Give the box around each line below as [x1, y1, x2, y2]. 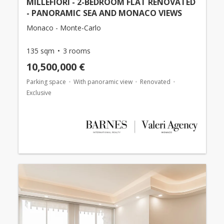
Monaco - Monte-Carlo [26, 23, 101, 32]
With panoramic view [73, 77, 132, 86]
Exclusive [26, 88, 51, 97]
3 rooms [62, 46, 90, 55]
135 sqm [26, 46, 54, 55]
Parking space [26, 77, 66, 86]
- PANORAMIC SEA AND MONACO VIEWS [26, 7, 182, 18]
